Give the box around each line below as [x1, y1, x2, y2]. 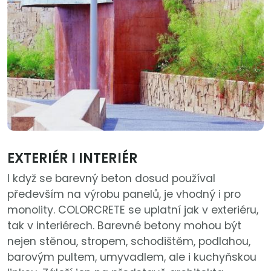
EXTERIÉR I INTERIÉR [7, 148, 138, 168]
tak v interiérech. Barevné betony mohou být [7, 218, 241, 233]
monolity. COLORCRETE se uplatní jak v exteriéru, [7, 203, 258, 218]
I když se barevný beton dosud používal [7, 171, 215, 186]
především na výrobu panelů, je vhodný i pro [7, 187, 241, 202]
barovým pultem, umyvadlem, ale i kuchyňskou [7, 250, 256, 265]
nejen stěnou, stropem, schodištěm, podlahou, [7, 234, 250, 249]
